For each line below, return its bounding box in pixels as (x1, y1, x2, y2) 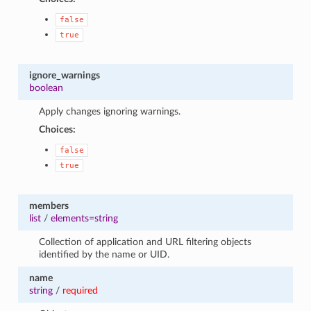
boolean (28, 82, 63, 93)
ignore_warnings (28, 69, 100, 81)
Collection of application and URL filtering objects (39, 236, 252, 247)
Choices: (39, 124, 76, 135)
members (28, 200, 69, 211)
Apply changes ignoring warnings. (39, 106, 181, 117)
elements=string (50, 212, 118, 224)
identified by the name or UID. (39, 249, 170, 260)
